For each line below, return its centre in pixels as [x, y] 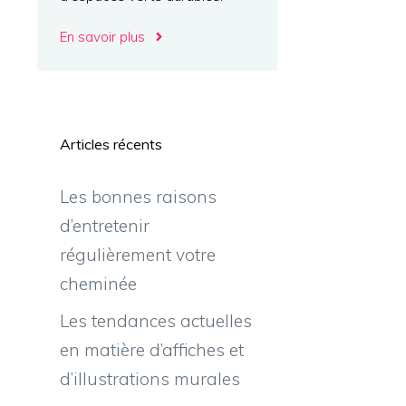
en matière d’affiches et [152, 350]
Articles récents [111, 144]
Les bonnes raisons [138, 196]
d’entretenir [105, 225]
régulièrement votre [138, 254]
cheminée [98, 283]
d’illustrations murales [150, 379]
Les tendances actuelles [156, 321]
